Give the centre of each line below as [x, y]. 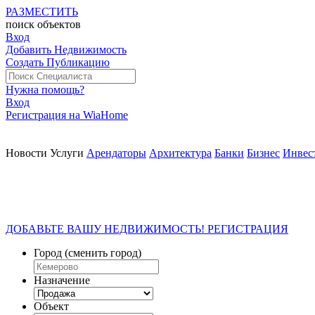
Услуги [67, 153]
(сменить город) [103, 253]
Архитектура [180, 153]
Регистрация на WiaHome [67, 115]
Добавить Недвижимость [66, 50]
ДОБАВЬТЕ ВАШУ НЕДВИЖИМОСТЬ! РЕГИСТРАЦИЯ [147, 229]
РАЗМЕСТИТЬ [42, 12]
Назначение [62, 280]
